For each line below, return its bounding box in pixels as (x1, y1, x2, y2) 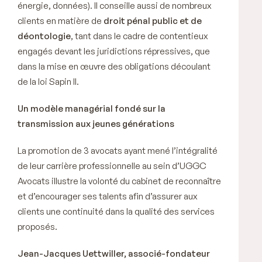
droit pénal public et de (104, 15, 202, 26)
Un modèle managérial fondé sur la (18, 102, 166, 114)
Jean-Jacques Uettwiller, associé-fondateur (18, 247, 210, 259)
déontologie (18, 30, 71, 42)
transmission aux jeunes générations (18, 118, 178, 129)
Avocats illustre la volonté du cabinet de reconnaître (18, 175, 221, 187)
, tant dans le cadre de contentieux (71, 30, 208, 42)
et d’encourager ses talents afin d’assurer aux (18, 190, 197, 202)
